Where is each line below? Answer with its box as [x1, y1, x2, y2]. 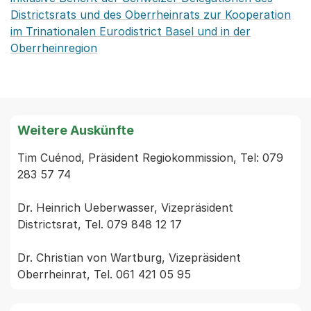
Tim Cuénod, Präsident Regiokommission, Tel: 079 [17, 151, 283, 165]
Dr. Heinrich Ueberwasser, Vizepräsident [17, 201, 233, 215]
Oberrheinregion [10, 41, 97, 55]
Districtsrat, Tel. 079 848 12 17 [17, 217, 182, 231]
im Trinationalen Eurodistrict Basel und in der [10, 24, 251, 38]
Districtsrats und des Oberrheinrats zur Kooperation [10, 8, 291, 22]
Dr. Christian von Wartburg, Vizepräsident [17, 251, 241, 264]
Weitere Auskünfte [17, 123, 134, 137]
